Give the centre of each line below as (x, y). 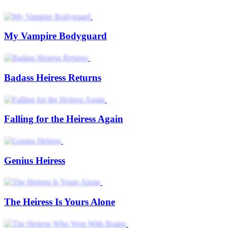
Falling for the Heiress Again (64, 119)
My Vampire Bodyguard (55, 36)
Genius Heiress (35, 160)
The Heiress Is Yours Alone (60, 202)
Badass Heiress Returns (53, 77)
